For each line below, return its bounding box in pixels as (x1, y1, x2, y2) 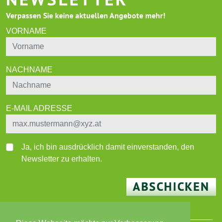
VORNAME (6, 27, 47, 36)
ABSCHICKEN (133, 179, 210, 195)
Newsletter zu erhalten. (21, 155, 102, 164)
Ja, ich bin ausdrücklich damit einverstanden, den (21, 143, 194, 152)
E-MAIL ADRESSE (6, 104, 72, 113)
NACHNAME (6, 65, 53, 74)
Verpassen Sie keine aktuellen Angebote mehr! (6, 10, 166, 21)
